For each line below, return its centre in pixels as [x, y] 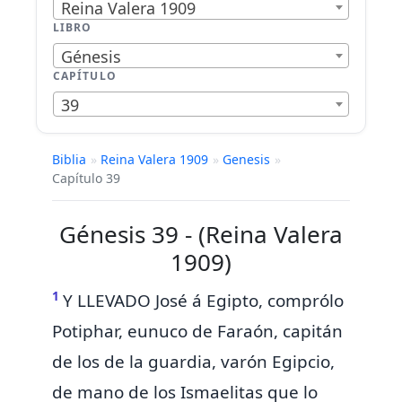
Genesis [246, 160]
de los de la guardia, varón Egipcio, [193, 362]
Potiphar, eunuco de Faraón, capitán [197, 332]
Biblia [69, 160]
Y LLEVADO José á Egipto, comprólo [203, 301]
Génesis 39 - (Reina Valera [201, 235]
